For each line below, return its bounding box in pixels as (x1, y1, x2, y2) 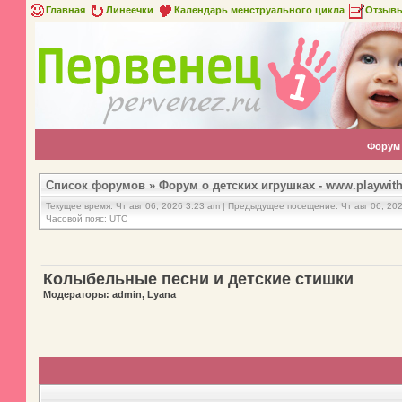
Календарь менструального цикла (174, 4, 345, 15)
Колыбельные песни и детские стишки (43, 270, 354, 288)
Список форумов (46, 179, 145, 192)
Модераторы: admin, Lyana (43, 289, 176, 300)
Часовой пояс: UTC (46, 214, 127, 223)
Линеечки (106, 4, 153, 15)
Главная (46, 4, 85, 15)
